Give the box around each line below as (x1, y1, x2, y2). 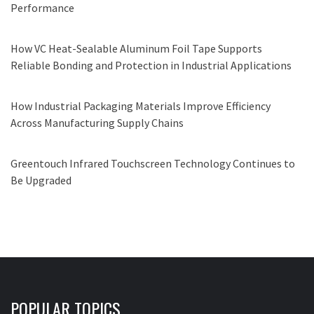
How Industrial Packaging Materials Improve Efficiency (11, 99, 271, 114)
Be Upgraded (11, 173, 71, 188)
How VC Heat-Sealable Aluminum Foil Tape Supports (11, 41, 262, 56)
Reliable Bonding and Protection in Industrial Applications (11, 58, 292, 73)
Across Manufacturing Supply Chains (11, 116, 184, 130)
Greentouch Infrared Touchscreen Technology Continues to (11, 156, 295, 171)
